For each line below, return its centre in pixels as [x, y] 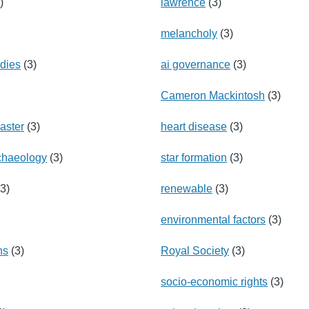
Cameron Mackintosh [213, 95]
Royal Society [195, 250]
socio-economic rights [214, 281]
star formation [194, 157]
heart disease [194, 126]
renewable [187, 188]
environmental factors [213, 219]
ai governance [196, 64]
